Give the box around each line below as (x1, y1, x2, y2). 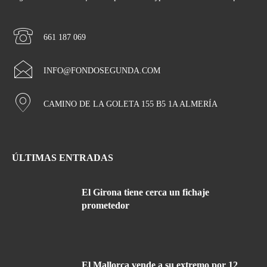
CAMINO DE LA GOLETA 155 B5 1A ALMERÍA (44, 100, 218, 109)
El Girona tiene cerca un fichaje (82, 187, 209, 198)
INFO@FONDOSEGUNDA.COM (44, 66, 160, 76)
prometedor (82, 200, 129, 211)
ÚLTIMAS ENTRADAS (12, 153, 113, 163)
